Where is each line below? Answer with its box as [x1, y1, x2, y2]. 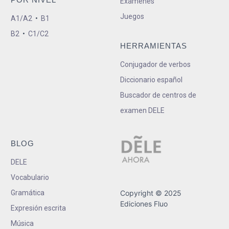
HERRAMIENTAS [120, 41, 187, 50]
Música [11, 219, 34, 227]
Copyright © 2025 [120, 188, 181, 197]
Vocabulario [11, 173, 49, 181]
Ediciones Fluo [120, 199, 168, 208]
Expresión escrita [11, 203, 66, 212]
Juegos [120, 12, 144, 20]
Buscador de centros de [120, 90, 196, 99]
